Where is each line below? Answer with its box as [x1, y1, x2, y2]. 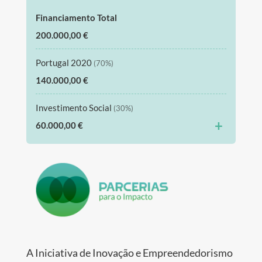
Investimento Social [35, 102, 113, 113]
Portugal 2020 [35, 57, 94, 68]
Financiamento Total [35, 12, 117, 23]
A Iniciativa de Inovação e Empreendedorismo [26, 246, 233, 259]
